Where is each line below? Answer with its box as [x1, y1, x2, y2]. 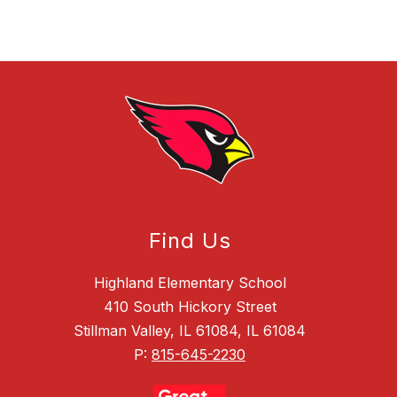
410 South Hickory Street [103, 297, 276, 315]
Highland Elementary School [93, 273, 286, 292]
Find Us [148, 227, 231, 253]
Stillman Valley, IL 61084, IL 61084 [74, 321, 306, 339]
